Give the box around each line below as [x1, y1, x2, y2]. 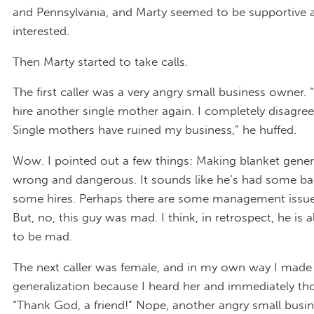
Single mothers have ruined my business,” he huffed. [13, 123, 296, 137]
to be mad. [13, 229, 72, 244]
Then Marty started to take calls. [13, 54, 188, 69]
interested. [13, 23, 69, 38]
